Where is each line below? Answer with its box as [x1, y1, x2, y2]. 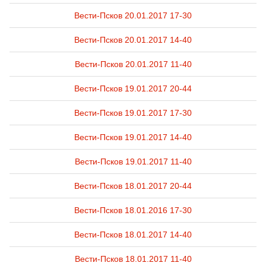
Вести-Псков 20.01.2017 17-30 [74, 11, 192, 20]
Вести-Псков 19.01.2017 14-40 [74, 132, 192, 142]
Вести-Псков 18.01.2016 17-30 [74, 205, 192, 215]
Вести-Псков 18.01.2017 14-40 [74, 230, 192, 239]
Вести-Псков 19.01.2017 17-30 [74, 108, 192, 118]
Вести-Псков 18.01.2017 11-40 [74, 254, 192, 264]
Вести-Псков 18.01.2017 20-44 [74, 181, 192, 191]
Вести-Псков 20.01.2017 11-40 [74, 59, 192, 69]
